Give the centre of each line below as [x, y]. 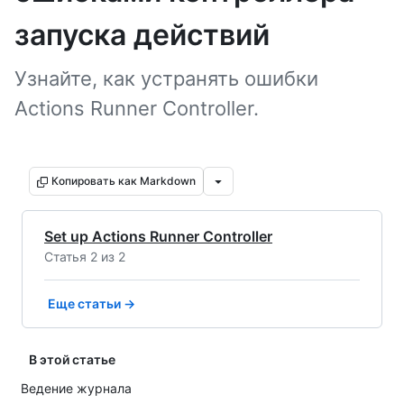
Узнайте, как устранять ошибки [166, 78]
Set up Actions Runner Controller [158, 236]
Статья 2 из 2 [85, 257]
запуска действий [142, 35]
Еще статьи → [92, 303]
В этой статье [72, 359]
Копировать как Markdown [124, 181]
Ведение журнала [76, 388]
